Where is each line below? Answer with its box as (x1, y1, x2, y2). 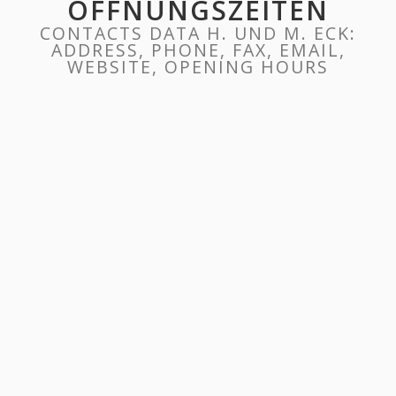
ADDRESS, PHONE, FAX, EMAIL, (50, 38, 346, 62)
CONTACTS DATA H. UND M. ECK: (40, 21, 356, 45)
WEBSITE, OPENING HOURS (67, 55, 329, 79)
